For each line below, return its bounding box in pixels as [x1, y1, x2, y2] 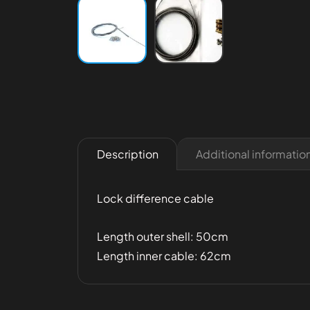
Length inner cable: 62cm [96, 248, 231, 263]
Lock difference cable [96, 190, 214, 206]
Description [96, 147, 158, 162]
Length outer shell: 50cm [96, 228, 228, 244]
